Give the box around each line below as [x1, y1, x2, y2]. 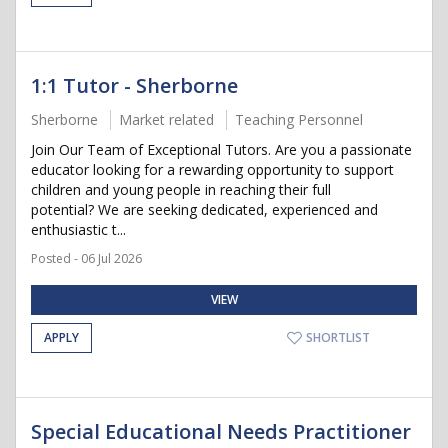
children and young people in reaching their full [31, 180, 331, 199]
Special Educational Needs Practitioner [31, 418, 411, 445]
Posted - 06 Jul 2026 [31, 250, 142, 267]
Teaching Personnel [235, 110, 363, 129]
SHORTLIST [303, 329, 370, 346]
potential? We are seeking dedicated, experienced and [31, 200, 378, 219]
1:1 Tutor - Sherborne [31, 72, 238, 99]
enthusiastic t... [31, 220, 126, 239]
